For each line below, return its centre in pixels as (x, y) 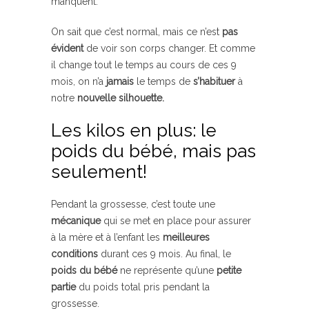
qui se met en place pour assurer (176, 220)
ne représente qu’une (167, 270)
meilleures (186, 237)
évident (67, 48)
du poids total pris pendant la (143, 287)
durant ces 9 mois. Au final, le (165, 253)
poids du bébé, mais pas (153, 151)
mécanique (76, 220)
